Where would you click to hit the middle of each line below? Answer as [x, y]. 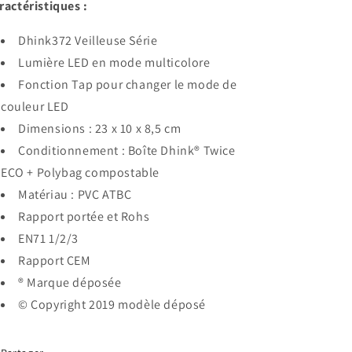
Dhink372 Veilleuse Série [88, 40]
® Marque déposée [70, 282]
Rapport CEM [55, 260]
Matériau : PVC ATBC [75, 194]
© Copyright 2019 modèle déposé [112, 304]
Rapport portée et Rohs [84, 216]
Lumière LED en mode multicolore [114, 62]
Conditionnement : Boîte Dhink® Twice [127, 150]
